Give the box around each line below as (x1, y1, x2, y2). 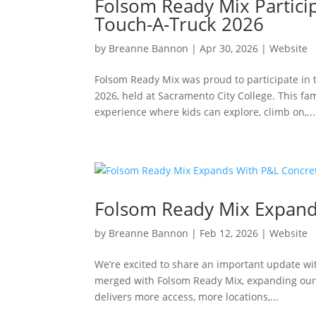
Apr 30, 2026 (200, 42, 259, 55)
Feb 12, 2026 (200, 226, 259, 240)
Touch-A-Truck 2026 (95, 11, 265, 37)
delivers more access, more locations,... (95, 290, 279, 303)
